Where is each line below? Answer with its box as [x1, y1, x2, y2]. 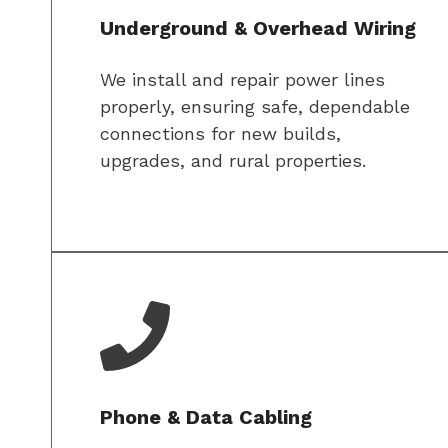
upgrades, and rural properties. [100, 150, 366, 172]
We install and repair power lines [100, 69, 385, 91]
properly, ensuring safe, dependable [100, 96, 410, 118]
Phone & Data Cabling [100, 405, 312, 430]
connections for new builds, [100, 123, 341, 145]
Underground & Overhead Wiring [100, 16, 416, 41]
